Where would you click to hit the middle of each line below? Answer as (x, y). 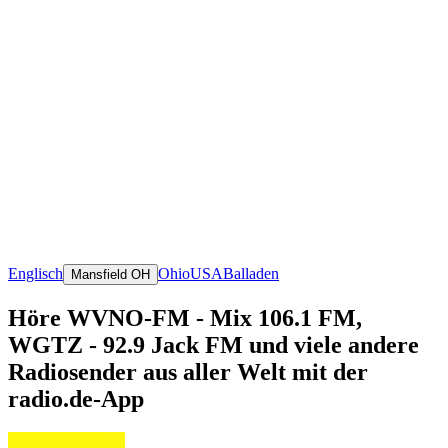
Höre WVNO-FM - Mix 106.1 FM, (185, 317)
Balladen (251, 273)
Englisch (35, 273)
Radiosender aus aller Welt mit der (188, 371)
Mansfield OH (110, 274)
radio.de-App (76, 398)
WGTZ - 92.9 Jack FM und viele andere (213, 344)
